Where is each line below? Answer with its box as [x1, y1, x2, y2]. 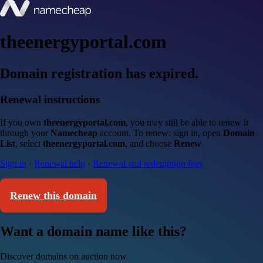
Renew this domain [10, 189, 97, 201]
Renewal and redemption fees [93, 158, 203, 168]
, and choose [125, 138, 174, 149]
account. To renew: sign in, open [97, 127, 223, 138]
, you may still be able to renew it [126, 117, 248, 127]
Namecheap [50, 127, 97, 138]
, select [15, 138, 43, 149]
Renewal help [34, 158, 85, 168]
